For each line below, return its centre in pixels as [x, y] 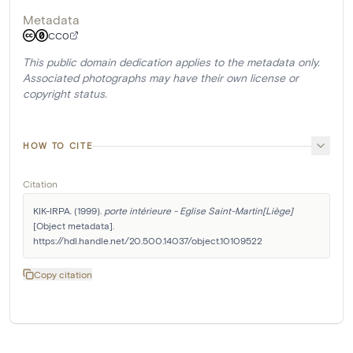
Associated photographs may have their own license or [161, 78]
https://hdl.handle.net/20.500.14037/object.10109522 [148, 241]
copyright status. [65, 94]
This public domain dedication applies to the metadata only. [171, 62]
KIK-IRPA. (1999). [69, 211]
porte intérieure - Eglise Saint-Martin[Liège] [199, 211]
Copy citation [63, 275]
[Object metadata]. [74, 226]
